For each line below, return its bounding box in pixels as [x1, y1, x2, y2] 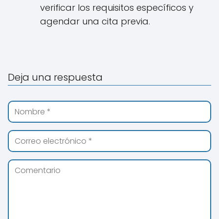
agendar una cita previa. [40, 15, 150, 28]
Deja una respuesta [8, 70, 103, 85]
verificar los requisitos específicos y [40, 1, 194, 14]
